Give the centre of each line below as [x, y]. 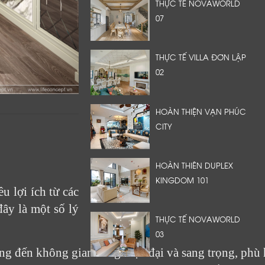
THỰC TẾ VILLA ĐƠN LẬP [201, 57]
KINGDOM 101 [182, 180]
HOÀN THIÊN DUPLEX [194, 165]
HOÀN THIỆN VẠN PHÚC [201, 111]
